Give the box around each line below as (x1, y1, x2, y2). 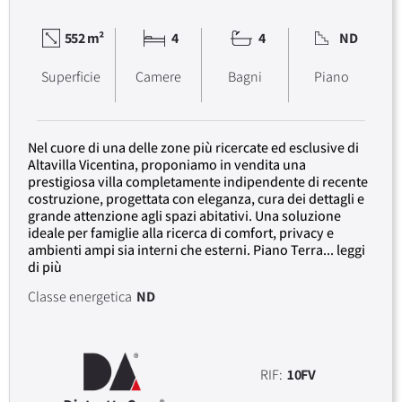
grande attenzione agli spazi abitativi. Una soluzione (28, 205, 341, 225)
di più (28, 257, 62, 276)
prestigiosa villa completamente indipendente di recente (28, 171, 368, 191)
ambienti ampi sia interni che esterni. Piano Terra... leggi (28, 240, 365, 259)
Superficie (41, 66, 101, 86)
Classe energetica (28, 286, 132, 306)
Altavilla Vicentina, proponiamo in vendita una (28, 154, 306, 174)
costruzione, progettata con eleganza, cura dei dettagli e (28, 188, 364, 208)
